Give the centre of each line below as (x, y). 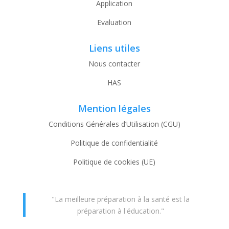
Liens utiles (114, 48)
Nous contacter (114, 63)
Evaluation (114, 22)
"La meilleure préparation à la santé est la (121, 199)
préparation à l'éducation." (121, 211)
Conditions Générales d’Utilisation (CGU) (114, 124)
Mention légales (114, 108)
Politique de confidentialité (114, 143)
